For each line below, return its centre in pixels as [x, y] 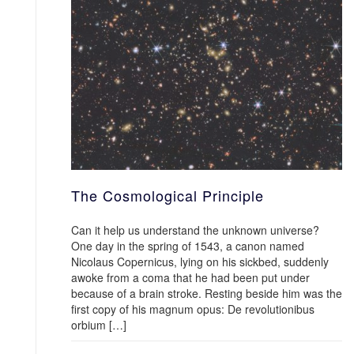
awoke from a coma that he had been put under [190, 277]
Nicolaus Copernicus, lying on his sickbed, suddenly [200, 262]
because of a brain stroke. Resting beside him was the [207, 293]
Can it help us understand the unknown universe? [198, 230]
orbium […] [99, 325]
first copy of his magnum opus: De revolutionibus [193, 309]
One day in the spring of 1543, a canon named [188, 246]
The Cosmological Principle [168, 195]
